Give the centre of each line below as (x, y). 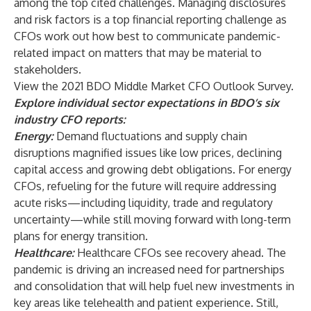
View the (37, 86)
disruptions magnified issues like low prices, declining (148, 153)
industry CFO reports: (70, 119)
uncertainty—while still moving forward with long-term (152, 219)
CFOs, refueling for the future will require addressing (145, 186)
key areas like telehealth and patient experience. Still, (146, 303)
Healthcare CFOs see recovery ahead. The (182, 253)
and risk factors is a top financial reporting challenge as (150, 19)
